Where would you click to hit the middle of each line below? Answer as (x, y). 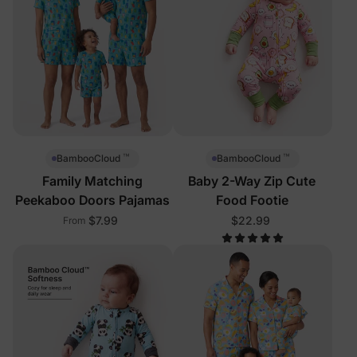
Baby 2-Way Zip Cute (253, 180)
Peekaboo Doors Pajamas (93, 200)
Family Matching (93, 180)
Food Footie (253, 200)
